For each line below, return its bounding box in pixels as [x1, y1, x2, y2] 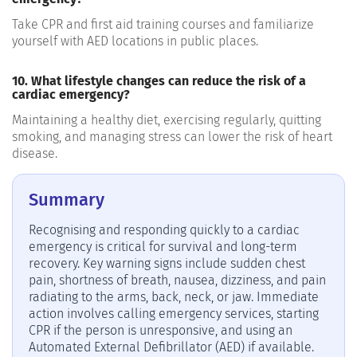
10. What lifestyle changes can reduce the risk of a [12, 73, 306, 88]
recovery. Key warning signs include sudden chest [29, 255, 305, 271]
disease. [12, 145, 57, 161]
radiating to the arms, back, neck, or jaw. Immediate [29, 288, 319, 304]
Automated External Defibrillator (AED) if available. [29, 339, 314, 355]
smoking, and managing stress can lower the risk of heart [12, 128, 332, 144]
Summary [29, 188, 104, 210]
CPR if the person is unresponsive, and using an [29, 322, 292, 338]
